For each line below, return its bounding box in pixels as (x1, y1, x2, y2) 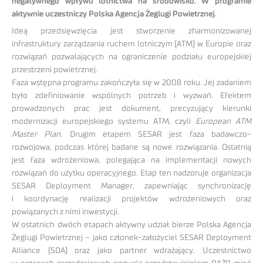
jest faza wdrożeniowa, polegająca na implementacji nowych (12, 156, 251, 165)
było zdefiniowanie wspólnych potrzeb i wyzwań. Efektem (12, 92, 251, 100)
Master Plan (12, 130, 61, 139)
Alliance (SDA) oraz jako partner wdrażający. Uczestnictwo (12, 247, 251, 255)
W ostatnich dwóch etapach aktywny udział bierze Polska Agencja (12, 221, 251, 230)
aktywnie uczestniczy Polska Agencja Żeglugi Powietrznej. (12, 10, 217, 19)
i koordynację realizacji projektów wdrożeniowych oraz (12, 195, 251, 204)
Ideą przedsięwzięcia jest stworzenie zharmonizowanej (12, 27, 251, 36)
